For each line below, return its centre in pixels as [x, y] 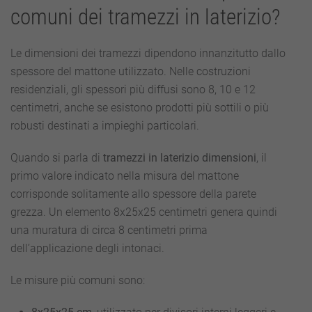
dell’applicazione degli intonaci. [87, 248]
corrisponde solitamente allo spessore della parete [133, 194]
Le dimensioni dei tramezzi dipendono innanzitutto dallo [148, 53]
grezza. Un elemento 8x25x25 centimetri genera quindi [144, 212]
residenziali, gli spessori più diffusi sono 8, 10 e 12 [133, 89]
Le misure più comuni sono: [78, 280]
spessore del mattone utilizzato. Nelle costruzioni [131, 71]
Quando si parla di [57, 158]
